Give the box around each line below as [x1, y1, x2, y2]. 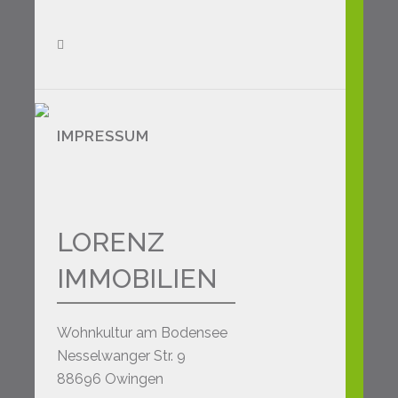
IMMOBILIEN [57, 263, 218, 294]
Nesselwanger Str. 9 [57, 347, 186, 364]
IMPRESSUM [57, 127, 149, 145]
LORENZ [57, 227, 164, 258]
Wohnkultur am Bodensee [57, 324, 227, 341]
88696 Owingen [57, 370, 163, 387]
